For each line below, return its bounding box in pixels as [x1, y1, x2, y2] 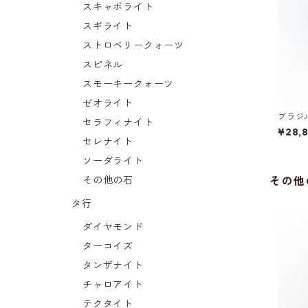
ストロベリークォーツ [82, 39, 184, 52]
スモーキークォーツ [82, 78, 175, 91]
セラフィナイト [82, 116, 154, 129]
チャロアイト [82, 278, 144, 291]
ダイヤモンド [82, 221, 144, 234]
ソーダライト [82, 155, 144, 168]
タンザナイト [82, 259, 144, 272]
